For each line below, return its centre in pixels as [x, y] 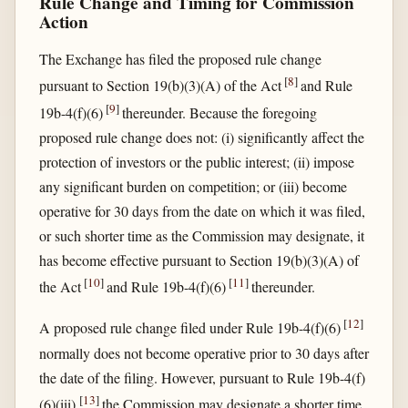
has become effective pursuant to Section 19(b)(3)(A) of [199, 260]
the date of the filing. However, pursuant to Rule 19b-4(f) [202, 377]
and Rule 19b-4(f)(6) [167, 287]
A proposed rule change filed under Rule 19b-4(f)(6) [191, 328]
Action [63, 22]
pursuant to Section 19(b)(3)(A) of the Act [161, 86]
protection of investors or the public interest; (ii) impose [196, 162]
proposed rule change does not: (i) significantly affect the [201, 137]
